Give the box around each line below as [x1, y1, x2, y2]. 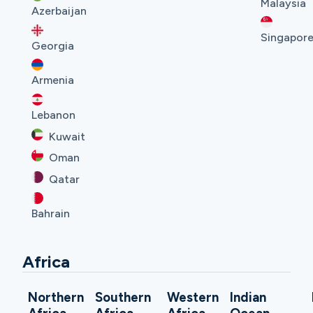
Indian [229, 289, 266, 306]
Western [166, 289, 219, 306]
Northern [28, 289, 84, 306]
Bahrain [31, 207, 70, 221]
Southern [95, 289, 151, 306]
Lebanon [31, 108, 75, 122]
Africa [22, 252, 70, 272]
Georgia [31, 38, 74, 52]
